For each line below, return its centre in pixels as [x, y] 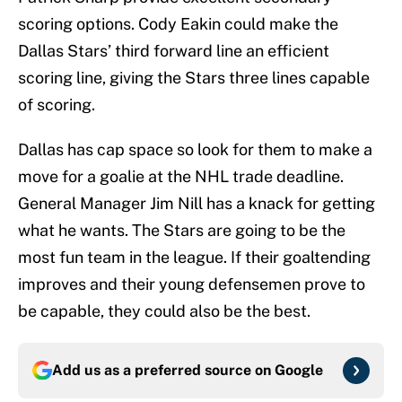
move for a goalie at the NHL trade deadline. [181, 177]
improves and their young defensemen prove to [192, 284]
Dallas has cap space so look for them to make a [195, 150]
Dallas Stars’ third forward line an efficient [174, 51]
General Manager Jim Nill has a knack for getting [197, 204]
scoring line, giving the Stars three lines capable [194, 78]
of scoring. [57, 105]
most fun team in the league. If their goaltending [194, 258]
